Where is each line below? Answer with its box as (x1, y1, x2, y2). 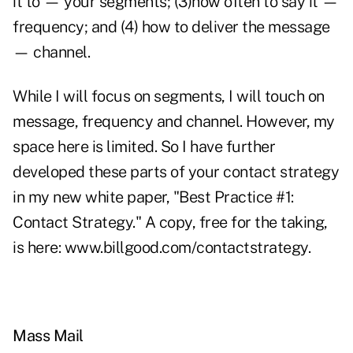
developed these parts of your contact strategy (13, 162, 339, 182)
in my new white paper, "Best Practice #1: (13, 188, 294, 207)
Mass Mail (13, 326, 84, 346)
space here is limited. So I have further (13, 137, 275, 157)
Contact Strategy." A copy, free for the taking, (13, 213, 328, 232)
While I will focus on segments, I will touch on (13, 87, 325, 106)
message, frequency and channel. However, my (13, 112, 335, 132)
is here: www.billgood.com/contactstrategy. (13, 238, 310, 258)
